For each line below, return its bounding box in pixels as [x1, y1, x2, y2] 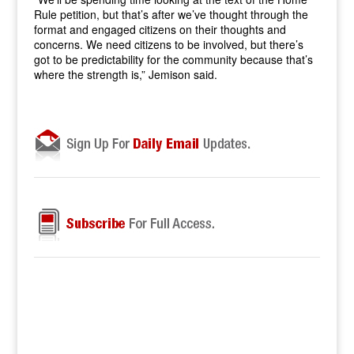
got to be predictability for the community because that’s [33, 51, 313, 67]
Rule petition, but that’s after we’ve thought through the [33, 6, 308, 22]
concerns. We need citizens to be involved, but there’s [33, 36, 303, 52]
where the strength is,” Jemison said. [33, 66, 217, 82]
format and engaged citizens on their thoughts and [33, 21, 286, 37]
